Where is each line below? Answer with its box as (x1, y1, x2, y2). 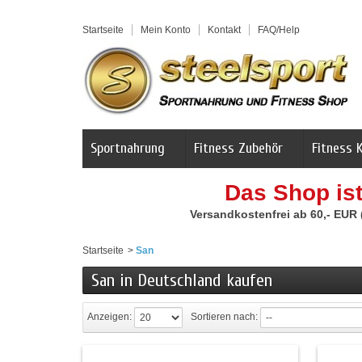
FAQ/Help (258, 24, 300, 36)
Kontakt (208, 24, 241, 36)
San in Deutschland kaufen (91, 270, 272, 291)
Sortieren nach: (191, 311, 258, 323)
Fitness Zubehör (194, 140, 283, 157)
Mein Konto (141, 24, 191, 36)
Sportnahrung (90, 140, 165, 157)
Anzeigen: (87, 311, 132, 323)
